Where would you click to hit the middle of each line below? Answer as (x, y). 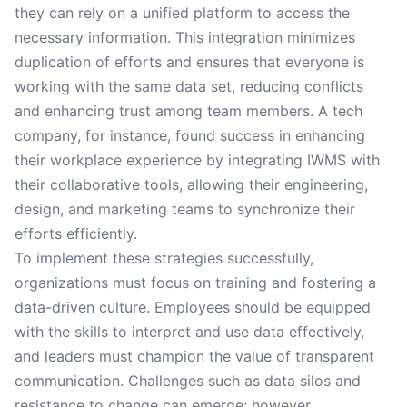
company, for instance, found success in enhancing (190, 135)
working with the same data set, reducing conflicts (189, 86)
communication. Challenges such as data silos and (188, 381)
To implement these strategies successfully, (164, 258)
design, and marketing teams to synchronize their (185, 209)
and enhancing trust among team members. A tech (189, 111)
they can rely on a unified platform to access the (182, 13)
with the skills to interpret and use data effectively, (189, 332)
